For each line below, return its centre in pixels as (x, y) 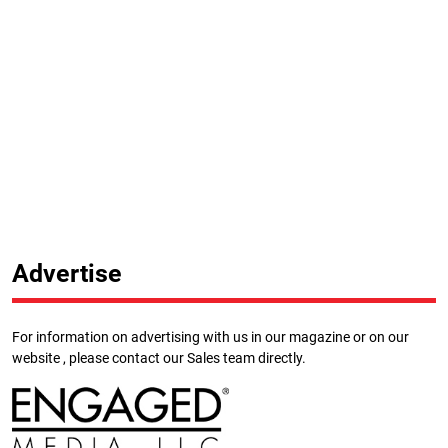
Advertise (67, 273)
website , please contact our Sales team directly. (159, 358)
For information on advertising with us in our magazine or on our (210, 337)
